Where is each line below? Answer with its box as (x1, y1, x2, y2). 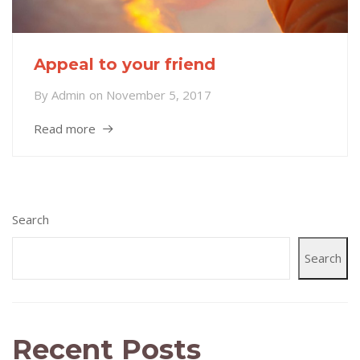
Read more (34, 120, 96, 137)
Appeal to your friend (34, 55, 215, 75)
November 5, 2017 (106, 86, 211, 103)
